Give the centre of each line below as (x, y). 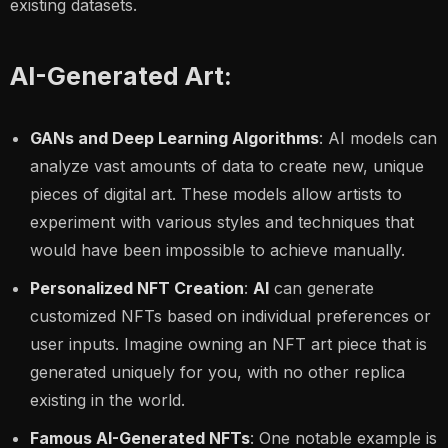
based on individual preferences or (296, 316)
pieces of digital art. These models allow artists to (216, 194)
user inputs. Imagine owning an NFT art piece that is (228, 344)
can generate (321, 288)
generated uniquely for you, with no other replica (217, 372)
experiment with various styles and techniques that (222, 222)
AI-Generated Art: (121, 76)
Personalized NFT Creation (137, 288)
